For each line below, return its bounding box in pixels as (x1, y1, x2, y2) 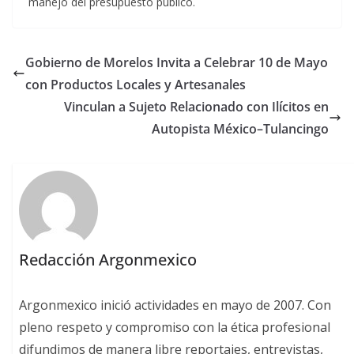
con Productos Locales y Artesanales (25, 76, 246, 94)
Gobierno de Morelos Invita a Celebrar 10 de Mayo (25, 54, 328, 72)
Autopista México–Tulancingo (152, 120, 329, 138)
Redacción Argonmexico (19, 248, 198, 270)
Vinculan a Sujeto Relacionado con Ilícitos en (64, 98, 329, 116)
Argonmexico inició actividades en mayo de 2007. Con (19, 296, 332, 314)
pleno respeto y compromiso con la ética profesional (19, 318, 331, 336)
